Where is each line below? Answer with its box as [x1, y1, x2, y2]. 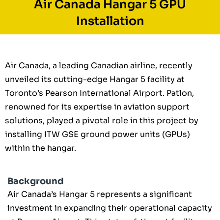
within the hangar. [5, 142, 76, 153]
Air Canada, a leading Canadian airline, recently [5, 60, 192, 71]
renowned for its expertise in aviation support [5, 101, 190, 112]
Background [7, 175, 64, 187]
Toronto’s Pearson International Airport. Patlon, [5, 87, 194, 98]
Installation [76, 13, 144, 28]
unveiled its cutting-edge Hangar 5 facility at [5, 74, 185, 84]
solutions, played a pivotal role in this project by [5, 115, 198, 126]
